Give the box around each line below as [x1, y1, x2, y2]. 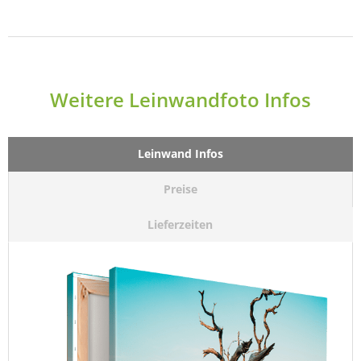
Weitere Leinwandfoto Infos [50, 86, 311, 114]
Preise [164, 181, 197, 197]
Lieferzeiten [147, 217, 213, 233]
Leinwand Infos [138, 146, 223, 162]
